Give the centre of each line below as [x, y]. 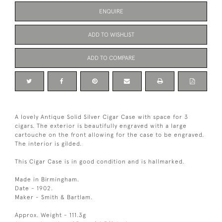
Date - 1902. [34, 188]
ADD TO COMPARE [111, 58]
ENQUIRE [111, 11]
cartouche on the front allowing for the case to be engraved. [110, 135]
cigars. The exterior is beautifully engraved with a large [101, 126]
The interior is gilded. [48, 143]
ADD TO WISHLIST [111, 34]
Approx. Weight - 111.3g [51, 215]
